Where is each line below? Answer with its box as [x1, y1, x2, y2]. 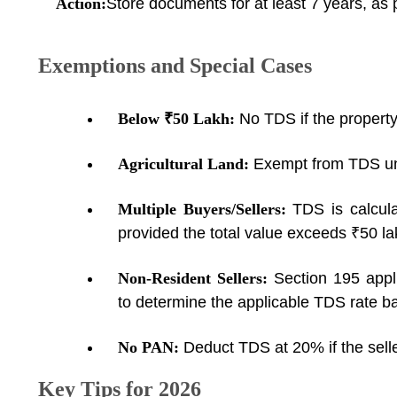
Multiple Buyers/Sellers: [118, 200, 293, 218]
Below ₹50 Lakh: [118, 110, 239, 128]
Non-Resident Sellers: [118, 269, 274, 287]
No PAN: [118, 339, 183, 356]
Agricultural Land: [118, 155, 253, 173]
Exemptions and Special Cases [38, 54, 312, 77]
